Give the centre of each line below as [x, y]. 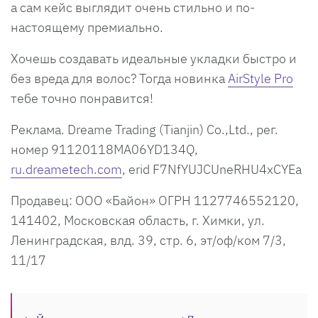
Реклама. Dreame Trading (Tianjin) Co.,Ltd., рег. [144, 129]
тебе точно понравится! [82, 98]
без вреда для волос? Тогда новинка [119, 78]
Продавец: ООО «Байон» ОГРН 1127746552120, [155, 200]
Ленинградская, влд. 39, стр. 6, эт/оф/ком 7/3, [148, 240]
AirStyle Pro [261, 78]
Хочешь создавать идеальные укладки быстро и [154, 58]
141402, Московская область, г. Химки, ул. [138, 220]
